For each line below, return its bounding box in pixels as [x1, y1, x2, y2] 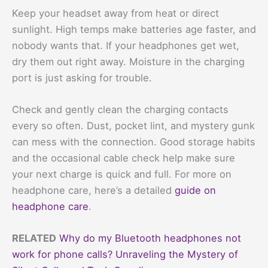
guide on [175, 184, 216, 196]
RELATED [12, 232, 56, 245]
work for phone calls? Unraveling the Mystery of [12, 248, 238, 261]
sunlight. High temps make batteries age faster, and [12, 23, 256, 35]
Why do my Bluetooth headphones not [59, 232, 241, 245]
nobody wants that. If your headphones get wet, [12, 39, 239, 51]
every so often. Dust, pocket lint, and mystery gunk [12, 119, 255, 132]
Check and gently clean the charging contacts [12, 103, 229, 115]
